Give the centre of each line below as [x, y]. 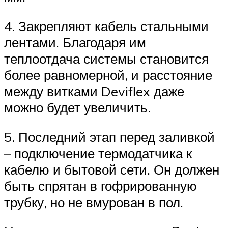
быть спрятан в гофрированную [101, 186]
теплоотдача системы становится [106, 59]
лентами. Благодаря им [75, 42]
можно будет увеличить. [77, 107]
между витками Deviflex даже [94, 91]
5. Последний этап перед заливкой [109, 137]
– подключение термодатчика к [98, 153]
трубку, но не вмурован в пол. [94, 202]
